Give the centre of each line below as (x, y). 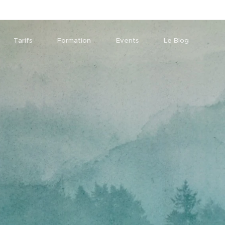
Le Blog (176, 40)
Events (127, 40)
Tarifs (23, 40)
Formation (74, 40)
